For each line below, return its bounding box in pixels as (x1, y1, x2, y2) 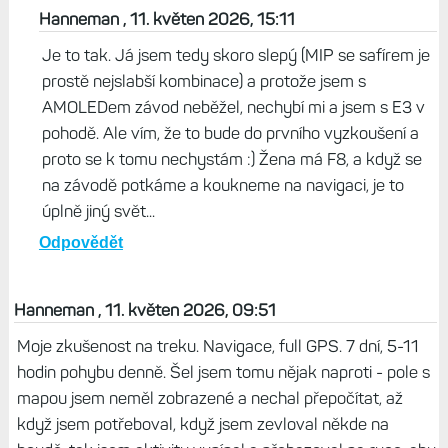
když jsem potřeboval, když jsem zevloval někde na (16, 414, 389, 435)
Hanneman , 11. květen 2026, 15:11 (38, 9, 295, 30)
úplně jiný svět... (41, 201, 155, 222)
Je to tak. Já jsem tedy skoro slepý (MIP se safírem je (41, 45, 430, 66)
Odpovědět (38, 234, 123, 252)
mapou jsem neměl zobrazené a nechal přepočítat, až (16, 388, 403, 409)
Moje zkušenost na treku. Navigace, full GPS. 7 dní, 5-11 (16, 336, 419, 357)
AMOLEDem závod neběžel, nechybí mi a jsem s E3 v (41, 97, 425, 118)
